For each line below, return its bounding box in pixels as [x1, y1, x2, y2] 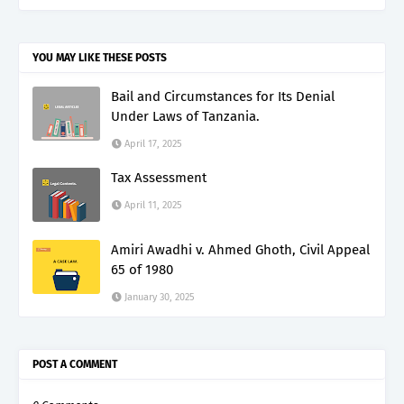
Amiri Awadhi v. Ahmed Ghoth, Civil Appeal [111, 241, 370, 258]
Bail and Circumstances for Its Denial [111, 87, 335, 105]
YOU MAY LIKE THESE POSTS [32, 50, 167, 64]
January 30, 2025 [124, 290, 195, 303]
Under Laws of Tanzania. [111, 107, 260, 124]
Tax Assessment [111, 169, 207, 186]
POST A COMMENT [32, 357, 117, 371]
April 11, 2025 [124, 198, 182, 211]
